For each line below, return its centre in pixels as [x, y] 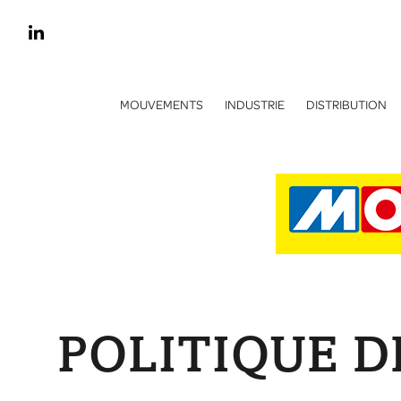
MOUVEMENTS [162, 105]
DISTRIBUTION [346, 105]
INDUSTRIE [255, 105]
